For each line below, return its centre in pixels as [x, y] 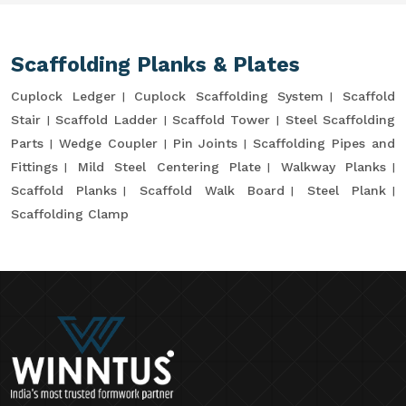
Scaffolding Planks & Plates [155, 65]
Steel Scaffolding [340, 120]
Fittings [34, 167]
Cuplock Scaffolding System [229, 96]
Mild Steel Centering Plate [169, 167]
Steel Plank [347, 190]
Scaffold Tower [222, 120]
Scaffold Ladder [106, 120]
